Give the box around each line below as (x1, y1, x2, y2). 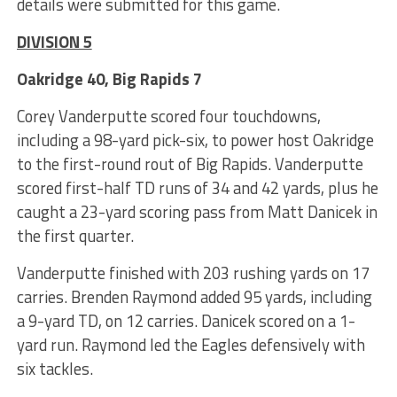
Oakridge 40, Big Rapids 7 (16, 66, 202, 91)
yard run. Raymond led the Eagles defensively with (16, 331, 365, 357)
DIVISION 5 (16, 28, 92, 54)
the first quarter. (16, 222, 134, 248)
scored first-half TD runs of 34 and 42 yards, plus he (16, 175, 378, 200)
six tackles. (16, 355, 93, 381)
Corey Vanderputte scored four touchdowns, (16, 103, 321, 128)
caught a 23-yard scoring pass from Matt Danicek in (16, 198, 378, 224)
